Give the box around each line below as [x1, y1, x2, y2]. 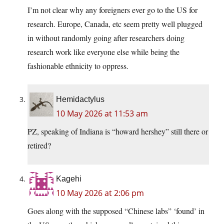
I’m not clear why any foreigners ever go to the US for [27, 4, 197, 15]
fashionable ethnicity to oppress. [27, 60, 128, 71]
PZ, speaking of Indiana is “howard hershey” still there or [27, 126, 208, 137]
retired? [27, 140, 51, 151]
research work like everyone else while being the [27, 46, 179, 57]
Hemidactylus [56, 95, 104, 104]
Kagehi [56, 174, 81, 183]
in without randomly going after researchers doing [27, 32, 184, 43]
